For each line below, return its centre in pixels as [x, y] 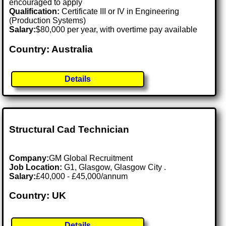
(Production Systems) [48, 21]
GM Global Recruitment [91, 158]
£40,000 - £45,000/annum [82, 176]
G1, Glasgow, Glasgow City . [115, 167]
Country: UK [38, 196]
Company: [29, 158]
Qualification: [35, 12]
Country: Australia [51, 49]
